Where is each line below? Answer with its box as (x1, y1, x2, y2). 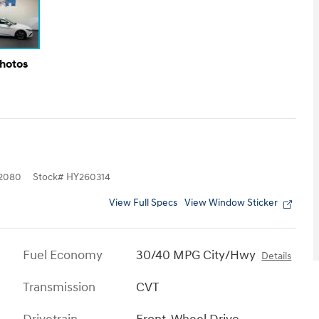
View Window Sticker (184, 197, 278, 209)
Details (261, 251, 292, 263)
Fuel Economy (23, 247, 103, 264)
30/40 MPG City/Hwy (136, 247, 256, 264)
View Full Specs (109, 197, 177, 209)
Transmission (23, 279, 95, 296)
